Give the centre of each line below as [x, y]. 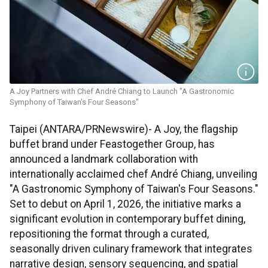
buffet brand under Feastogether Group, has [112, 144]
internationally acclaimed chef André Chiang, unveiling [133, 174]
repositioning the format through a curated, [109, 234]
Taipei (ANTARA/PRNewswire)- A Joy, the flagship [124, 130]
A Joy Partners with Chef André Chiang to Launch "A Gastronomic [122, 92]
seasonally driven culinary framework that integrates [131, 249]
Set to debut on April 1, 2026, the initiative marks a [125, 204]
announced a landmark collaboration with [104, 159]
